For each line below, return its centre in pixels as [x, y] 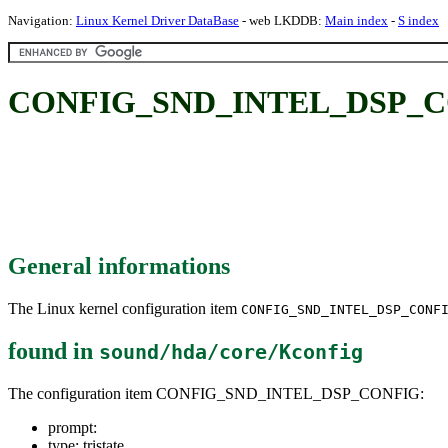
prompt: [72, 427]
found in [53, 350]
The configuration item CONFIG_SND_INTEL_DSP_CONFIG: [216, 393]
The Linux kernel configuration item [124, 308]
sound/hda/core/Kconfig [231, 352]
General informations [119, 265]
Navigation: [42, 20]
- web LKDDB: [282, 20]
